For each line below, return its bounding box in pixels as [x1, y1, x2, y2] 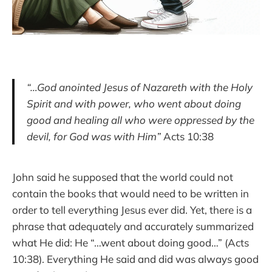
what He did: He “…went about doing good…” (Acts [12, 236, 249, 250]
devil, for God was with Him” [27, 129, 161, 143]
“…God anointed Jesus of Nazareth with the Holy [27, 80, 253, 93]
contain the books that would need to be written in [12, 187, 249, 200]
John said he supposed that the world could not [12, 171, 233, 184]
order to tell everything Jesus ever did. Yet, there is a [12, 203, 252, 217]
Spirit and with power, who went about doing [27, 97, 241, 110]
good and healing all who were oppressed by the [27, 113, 254, 126]
